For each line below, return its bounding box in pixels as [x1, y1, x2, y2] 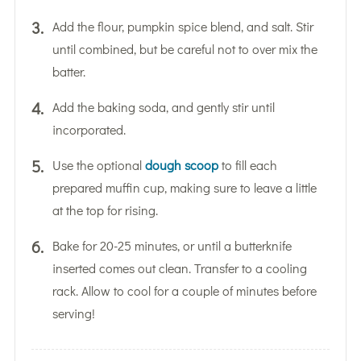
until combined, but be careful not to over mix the [52, 39, 317, 57]
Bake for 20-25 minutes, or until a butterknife [52, 236, 292, 254]
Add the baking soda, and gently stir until [52, 98, 275, 115]
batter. [52, 62, 85, 80]
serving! [52, 304, 95, 322]
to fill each [218, 156, 277, 173]
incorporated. [52, 120, 126, 138]
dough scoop [144, 156, 218, 173]
